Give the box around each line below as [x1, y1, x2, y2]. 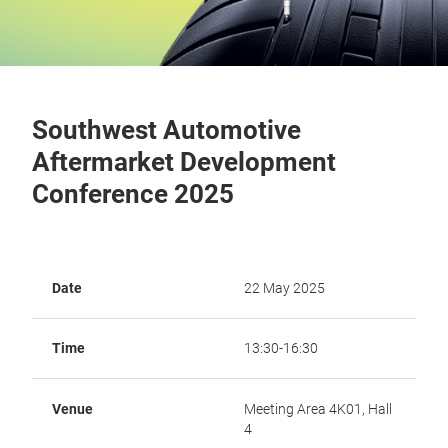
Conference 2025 [32, 179, 234, 209]
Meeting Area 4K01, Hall [244, 401, 392, 417]
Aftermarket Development [32, 147, 336, 177]
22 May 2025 [244, 280, 325, 296]
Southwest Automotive [32, 115, 301, 145]
